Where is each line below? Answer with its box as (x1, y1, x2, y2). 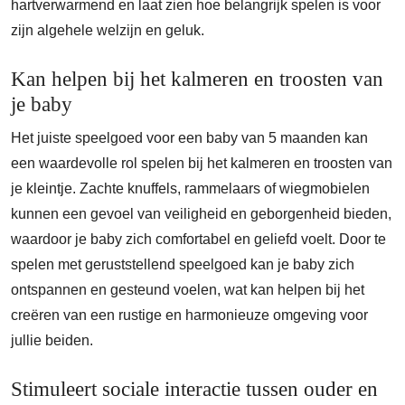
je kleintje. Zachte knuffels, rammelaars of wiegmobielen (11, 181, 370, 196)
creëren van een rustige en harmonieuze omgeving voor (11, 307, 368, 323)
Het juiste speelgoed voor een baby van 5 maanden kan (11, 130, 368, 146)
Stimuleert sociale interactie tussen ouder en (11, 377, 378, 400)
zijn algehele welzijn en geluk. (11, 23, 204, 38)
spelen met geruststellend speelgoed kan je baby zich (11, 257, 354, 272)
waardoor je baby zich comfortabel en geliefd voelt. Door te (11, 231, 386, 247)
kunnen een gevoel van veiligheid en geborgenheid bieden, (11, 206, 391, 221)
